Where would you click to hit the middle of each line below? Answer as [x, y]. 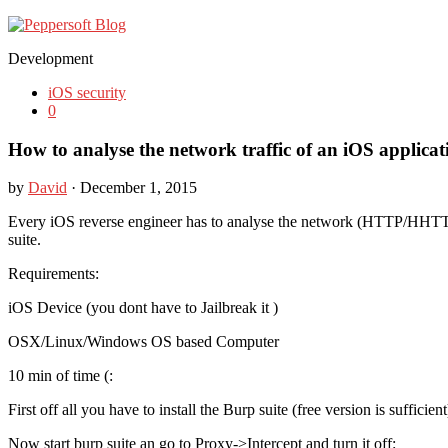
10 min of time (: [60, 376]
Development [50, 58]
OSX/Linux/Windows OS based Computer [143, 342]
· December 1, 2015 [132, 188]
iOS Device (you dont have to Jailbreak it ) [143, 308]
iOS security [87, 92]
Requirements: [53, 274]
